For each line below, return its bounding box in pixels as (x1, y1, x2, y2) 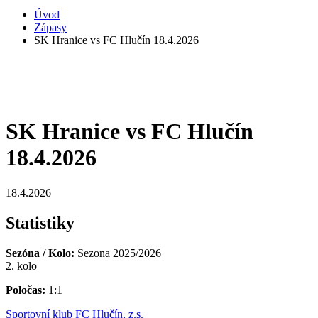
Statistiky (6, 213, 75, 232)
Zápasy (34, 21, 67, 33)
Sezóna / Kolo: (6, 246, 77, 259)
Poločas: (6, 283, 48, 296)
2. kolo (6, 259, 37, 272)
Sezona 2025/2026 (77, 246, 161, 259)
